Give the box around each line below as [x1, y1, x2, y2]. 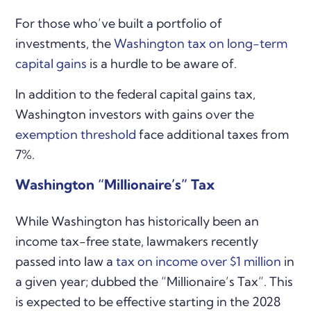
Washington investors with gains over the [15, 106, 255, 122]
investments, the [15, 35, 115, 51]
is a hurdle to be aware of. [87, 55, 237, 72]
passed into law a [15, 253, 117, 269]
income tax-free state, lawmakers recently [15, 233, 259, 249]
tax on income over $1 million [116, 253, 282, 269]
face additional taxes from [136, 126, 289, 142]
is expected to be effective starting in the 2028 [15, 293, 281, 310]
